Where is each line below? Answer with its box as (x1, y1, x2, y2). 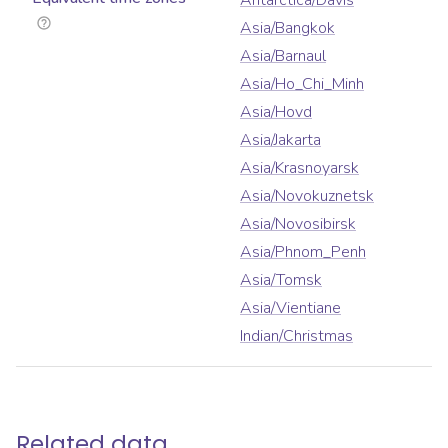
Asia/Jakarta (240, 129, 321, 152)
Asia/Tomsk (240, 269, 322, 292)
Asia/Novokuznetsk (240, 185, 374, 208)
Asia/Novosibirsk (240, 213, 356, 236)
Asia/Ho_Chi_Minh (240, 73, 364, 96)
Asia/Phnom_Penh (240, 241, 366, 264)
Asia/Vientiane (240, 297, 341, 320)
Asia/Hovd (240, 101, 312, 124)
